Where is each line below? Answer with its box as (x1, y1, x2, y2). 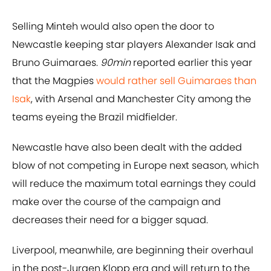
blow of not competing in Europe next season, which (12, 158, 259, 173)
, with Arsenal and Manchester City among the (31, 92, 251, 106)
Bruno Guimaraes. (12, 56, 100, 70)
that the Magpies (12, 74, 96, 88)
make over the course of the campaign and (12, 195, 221, 209)
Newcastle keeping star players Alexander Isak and (12, 38, 256, 52)
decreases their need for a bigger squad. (12, 213, 208, 227)
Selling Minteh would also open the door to (12, 19, 214, 34)
